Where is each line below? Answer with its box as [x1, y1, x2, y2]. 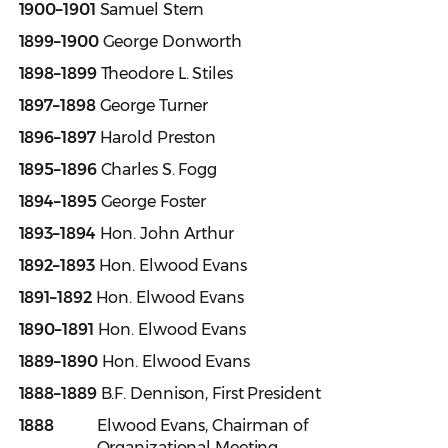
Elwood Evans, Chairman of [54, 416, 308, 436]
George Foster [96, 192, 207, 212]
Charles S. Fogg [96, 160, 218, 180]
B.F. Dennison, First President [96, 384, 321, 404]
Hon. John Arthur [95, 224, 234, 244]
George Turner [95, 96, 209, 116]
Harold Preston [95, 128, 217, 148]
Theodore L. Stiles [96, 64, 233, 84]
